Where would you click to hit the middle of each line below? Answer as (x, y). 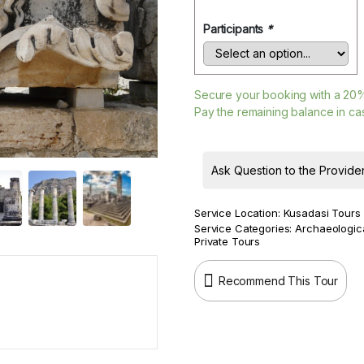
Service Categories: (243, 228)
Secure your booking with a (269, 94)
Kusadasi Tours (322, 212)
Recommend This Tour (278, 280)
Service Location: (237, 212)
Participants (235, 28)
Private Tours (227, 241)
